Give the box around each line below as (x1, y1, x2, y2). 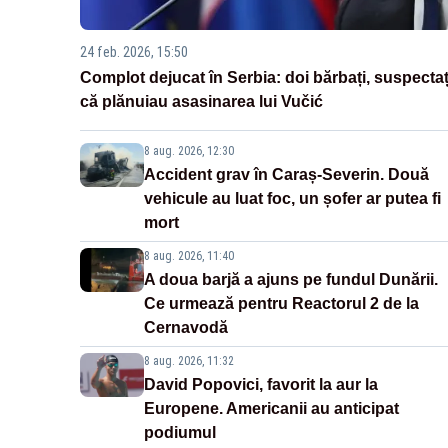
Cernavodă (144, 319, 228, 337)
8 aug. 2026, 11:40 (144, 249, 234, 264)
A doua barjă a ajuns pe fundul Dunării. (144, 271, 438, 289)
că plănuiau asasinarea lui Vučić (80, 93, 323, 111)
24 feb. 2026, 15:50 (80, 44, 188, 61)
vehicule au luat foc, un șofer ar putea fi (144, 190, 441, 208)
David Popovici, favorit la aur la (144, 376, 378, 394)
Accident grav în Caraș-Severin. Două (144, 166, 429, 184)
